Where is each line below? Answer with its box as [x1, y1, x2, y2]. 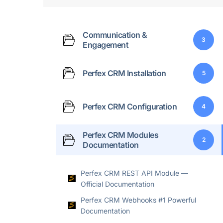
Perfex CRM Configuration [83, 101, 177, 111]
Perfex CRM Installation [83, 68, 166, 78]
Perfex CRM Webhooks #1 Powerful [81, 195, 196, 204]
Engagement [83, 39, 128, 50]
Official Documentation [81, 179, 154, 188]
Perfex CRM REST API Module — [81, 168, 188, 177]
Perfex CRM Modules [83, 129, 158, 140]
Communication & [83, 29, 147, 40]
